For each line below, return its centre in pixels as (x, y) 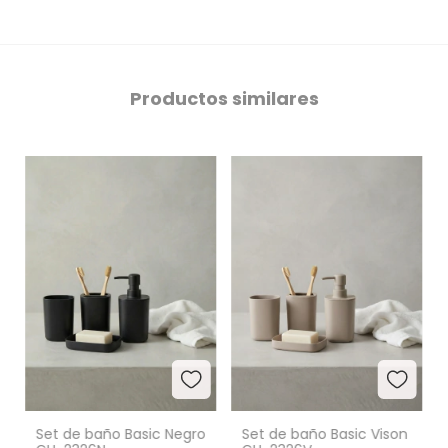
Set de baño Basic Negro (120, 434)
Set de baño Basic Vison (324, 434)
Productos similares (224, 98)
